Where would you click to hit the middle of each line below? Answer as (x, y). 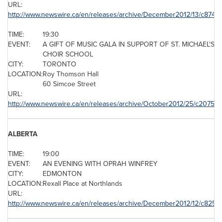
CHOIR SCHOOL (68, 54)
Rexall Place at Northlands (83, 183)
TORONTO (59, 64)
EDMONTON (62, 173)
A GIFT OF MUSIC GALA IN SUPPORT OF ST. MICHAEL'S (129, 44)
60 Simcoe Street (69, 84)
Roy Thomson (64, 74)
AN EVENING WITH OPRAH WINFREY (100, 164)
